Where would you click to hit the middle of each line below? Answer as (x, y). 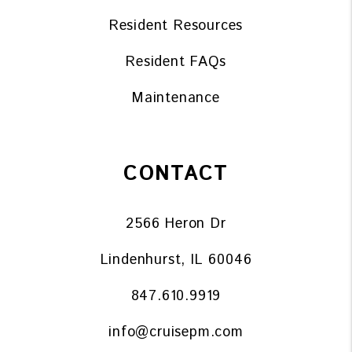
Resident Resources (176, 26)
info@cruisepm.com (176, 333)
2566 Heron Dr (176, 224)
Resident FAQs (176, 62)
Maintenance (176, 99)
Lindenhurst (141, 260)
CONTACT (176, 174)
